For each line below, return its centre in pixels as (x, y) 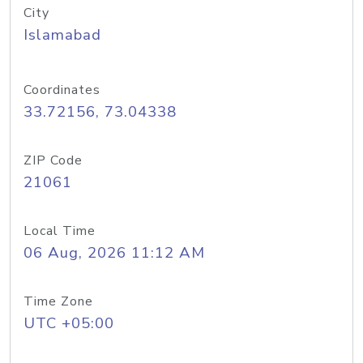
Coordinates (62, 90)
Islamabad (62, 35)
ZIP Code (53, 160)
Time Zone (58, 301)
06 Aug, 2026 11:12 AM (114, 253)
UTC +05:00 (69, 323)
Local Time (60, 231)
